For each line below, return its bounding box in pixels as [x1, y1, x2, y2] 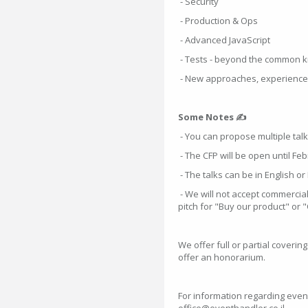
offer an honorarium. [178, 251, 265, 263]
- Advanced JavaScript [178, 34, 270, 46]
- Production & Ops [178, 14, 258, 27]
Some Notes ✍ [178, 111, 247, 123]
